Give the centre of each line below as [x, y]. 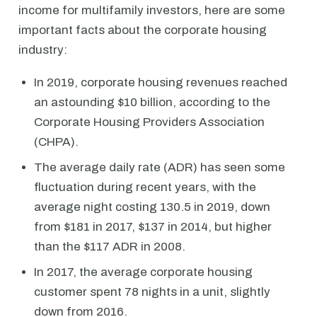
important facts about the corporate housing [143, 30]
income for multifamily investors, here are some [152, 10]
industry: [43, 50]
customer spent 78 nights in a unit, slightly [152, 292]
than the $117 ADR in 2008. [110, 247]
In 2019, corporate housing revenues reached [161, 82]
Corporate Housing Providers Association [149, 122]
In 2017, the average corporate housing [143, 272]
